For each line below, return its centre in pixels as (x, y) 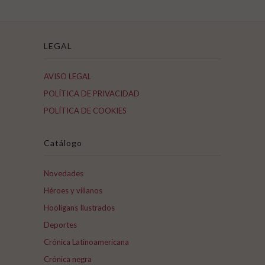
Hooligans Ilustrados (79, 208)
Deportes (60, 225)
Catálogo (63, 143)
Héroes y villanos (73, 191)
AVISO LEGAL (67, 77)
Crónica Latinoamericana (86, 242)
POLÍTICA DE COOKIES (85, 111)
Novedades (64, 174)
